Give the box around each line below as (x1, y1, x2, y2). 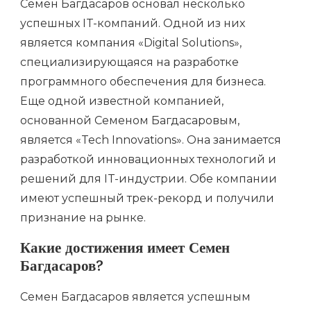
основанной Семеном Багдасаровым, (20, 114, 239, 128)
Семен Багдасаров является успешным (20, 289, 251, 303)
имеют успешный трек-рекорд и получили (20, 192, 274, 205)
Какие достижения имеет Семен (20, 238, 230, 263)
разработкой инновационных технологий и (20, 153, 276, 167)
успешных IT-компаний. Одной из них (20, 17, 245, 31)
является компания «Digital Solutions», (20, 36, 242, 50)
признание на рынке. (20, 211, 146, 225)
